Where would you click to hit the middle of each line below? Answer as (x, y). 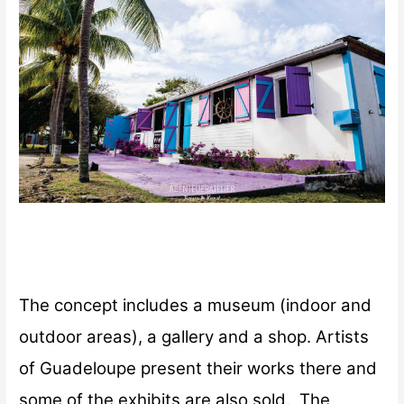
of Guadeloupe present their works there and (198, 369)
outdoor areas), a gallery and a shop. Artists (194, 337)
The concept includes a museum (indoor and (196, 306)
